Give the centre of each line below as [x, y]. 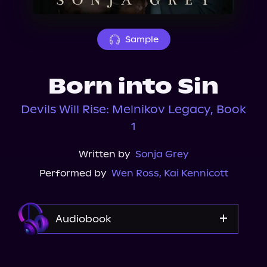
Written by [104, 154]
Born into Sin [133, 86]
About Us [44, 8]
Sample [142, 39]
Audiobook [83, 219]
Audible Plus [133, 252]
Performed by [73, 173]
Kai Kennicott [196, 173]
